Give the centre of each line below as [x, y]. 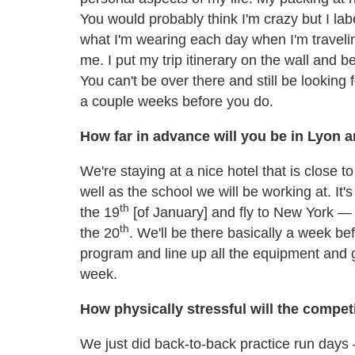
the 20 [100, 233]
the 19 [100, 212]
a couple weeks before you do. [177, 101]
